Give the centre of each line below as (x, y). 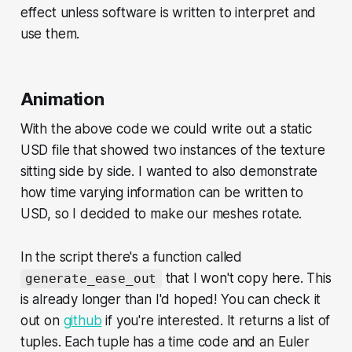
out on (42, 321)
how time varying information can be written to (161, 193)
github (82, 321)
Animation (62, 99)
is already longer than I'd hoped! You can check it (170, 300)
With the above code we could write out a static (166, 129)
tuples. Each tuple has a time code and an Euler (165, 342)
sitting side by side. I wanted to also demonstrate (169, 172)
